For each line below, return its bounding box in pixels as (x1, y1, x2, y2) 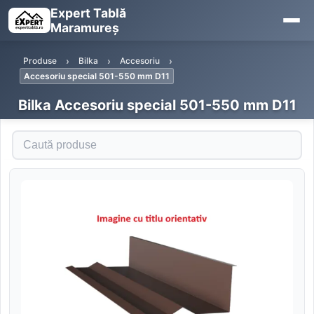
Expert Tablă (50, 6, 126, 20)
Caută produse (11, 130, 90, 144)
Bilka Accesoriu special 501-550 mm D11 (18, 97, 296, 114)
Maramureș (50, 20, 119, 35)
